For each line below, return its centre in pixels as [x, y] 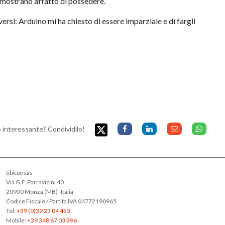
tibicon [14, 172]
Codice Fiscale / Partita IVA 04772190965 [61, 201]
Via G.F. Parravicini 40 [35, 182]
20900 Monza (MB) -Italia [39, 191]
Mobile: [16, 220]
